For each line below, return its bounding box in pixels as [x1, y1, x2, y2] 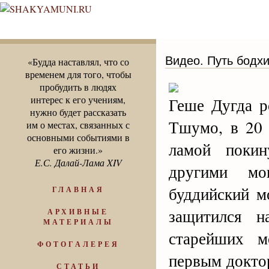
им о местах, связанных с [26, 118, 130, 131]
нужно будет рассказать [30, 106, 126, 118]
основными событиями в [26, 131, 130, 144]
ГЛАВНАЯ [52, 184, 104, 195]
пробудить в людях [40, 80, 116, 93]
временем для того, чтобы [25, 68, 131, 80]
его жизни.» [53, 144, 103, 156]
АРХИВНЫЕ [47, 207, 109, 217]
